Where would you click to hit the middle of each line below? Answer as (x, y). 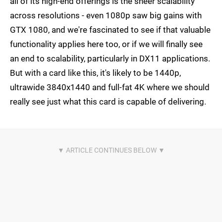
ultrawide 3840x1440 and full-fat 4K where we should (110, 87)
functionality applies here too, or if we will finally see (106, 44)
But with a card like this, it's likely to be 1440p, (95, 73)
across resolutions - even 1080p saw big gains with (106, 16)
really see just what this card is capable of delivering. (108, 102)
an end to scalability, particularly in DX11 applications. (110, 59)
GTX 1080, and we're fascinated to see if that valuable (110, 30)
